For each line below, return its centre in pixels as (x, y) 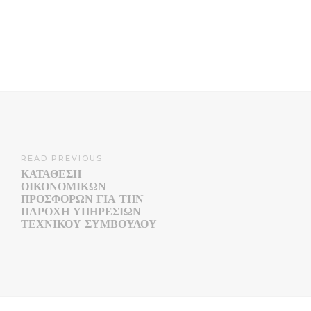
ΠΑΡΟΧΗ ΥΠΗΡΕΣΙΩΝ (81, 212)
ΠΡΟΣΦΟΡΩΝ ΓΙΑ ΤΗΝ (82, 199)
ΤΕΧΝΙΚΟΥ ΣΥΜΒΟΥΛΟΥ (89, 224)
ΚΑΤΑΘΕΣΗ (51, 174)
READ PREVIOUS (62, 159)
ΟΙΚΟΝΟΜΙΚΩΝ (64, 187)
